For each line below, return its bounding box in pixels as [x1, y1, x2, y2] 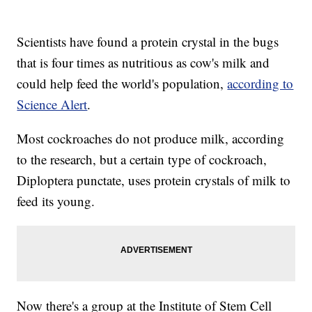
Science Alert [17, 95, 88, 114]
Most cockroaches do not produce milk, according [17, 130, 285, 148]
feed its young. [17, 192, 100, 210]
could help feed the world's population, [17, 75, 228, 93]
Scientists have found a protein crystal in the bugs [17, 33, 279, 51]
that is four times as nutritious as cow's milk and [17, 54, 270, 72]
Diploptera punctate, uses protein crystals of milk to [17, 171, 291, 189]
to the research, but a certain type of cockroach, [17, 150, 267, 169]
